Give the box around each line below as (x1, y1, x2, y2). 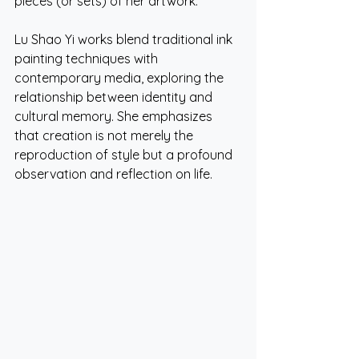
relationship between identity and (14, 88, 216, 105)
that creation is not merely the (14, 127, 196, 143)
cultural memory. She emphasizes (14, 107, 216, 124)
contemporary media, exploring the (14, 69, 227, 86)
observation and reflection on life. (14, 165, 212, 182)
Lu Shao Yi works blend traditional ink (14, 30, 236, 47)
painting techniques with (14, 50, 161, 67)
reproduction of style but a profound (14, 146, 236, 163)
